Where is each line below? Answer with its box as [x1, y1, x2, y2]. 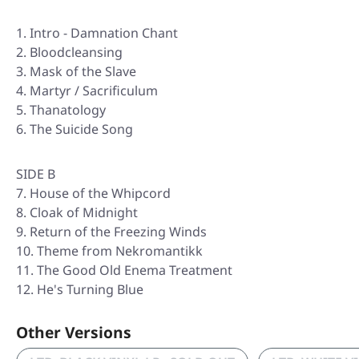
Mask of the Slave [30, 63, 136, 81]
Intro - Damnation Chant [30, 24, 178, 42]
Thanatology [30, 101, 106, 119]
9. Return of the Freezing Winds [16, 223, 207, 241]
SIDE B [16, 165, 55, 184]
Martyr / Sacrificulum [30, 82, 158, 100]
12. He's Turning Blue [16, 280, 143, 299]
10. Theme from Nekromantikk [16, 242, 203, 260]
